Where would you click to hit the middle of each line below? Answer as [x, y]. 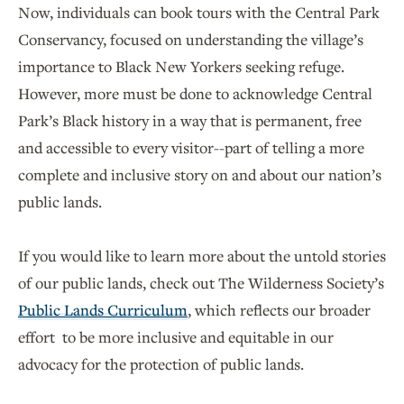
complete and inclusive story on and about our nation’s [200, 174]
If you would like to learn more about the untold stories [202, 255]
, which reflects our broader [279, 309]
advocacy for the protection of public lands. [163, 363]
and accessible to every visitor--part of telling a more [191, 147]
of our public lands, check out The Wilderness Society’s [201, 282]
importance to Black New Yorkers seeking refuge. [181, 66]
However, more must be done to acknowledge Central [195, 93]
